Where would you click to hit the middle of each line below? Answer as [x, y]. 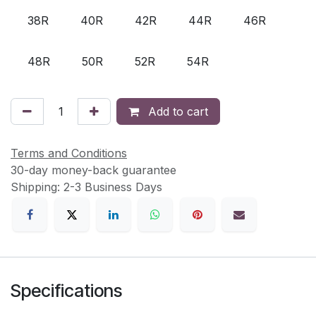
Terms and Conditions [69, 153]
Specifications [66, 290]
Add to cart [176, 112]
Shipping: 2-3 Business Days [86, 187]
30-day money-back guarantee [93, 170]
